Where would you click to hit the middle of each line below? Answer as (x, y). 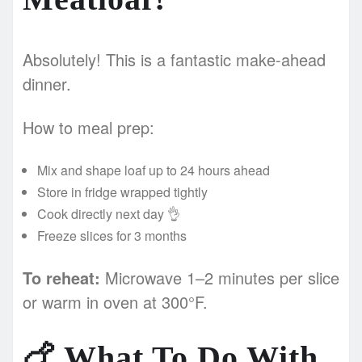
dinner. (47, 83)
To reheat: (61, 277)
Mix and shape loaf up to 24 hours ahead (154, 170)
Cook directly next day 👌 (109, 213)
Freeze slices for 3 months (112, 235)
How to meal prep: (88, 127)
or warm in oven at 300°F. (115, 301)
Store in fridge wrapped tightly (122, 192)
